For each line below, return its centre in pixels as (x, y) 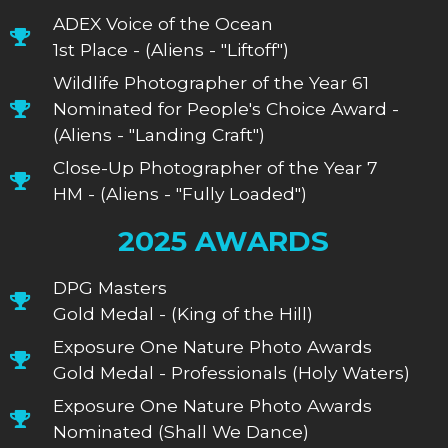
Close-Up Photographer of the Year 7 (215, 167)
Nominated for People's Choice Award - (225, 108)
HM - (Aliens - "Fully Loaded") (179, 193)
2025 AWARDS (224, 240)
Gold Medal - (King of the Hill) (182, 313)
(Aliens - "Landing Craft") (158, 134)
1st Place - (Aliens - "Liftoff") (170, 49)
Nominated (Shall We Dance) (180, 431)
